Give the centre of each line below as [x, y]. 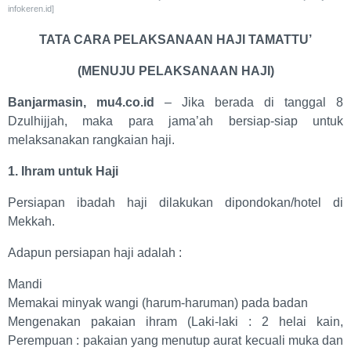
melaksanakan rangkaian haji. [91, 140]
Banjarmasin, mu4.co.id [86, 103]
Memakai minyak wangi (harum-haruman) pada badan [158, 303]
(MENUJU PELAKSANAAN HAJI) [175, 71]
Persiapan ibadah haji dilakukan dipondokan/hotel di [175, 203]
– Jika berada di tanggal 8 [254, 103]
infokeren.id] [31, 9]
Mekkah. [31, 222]
